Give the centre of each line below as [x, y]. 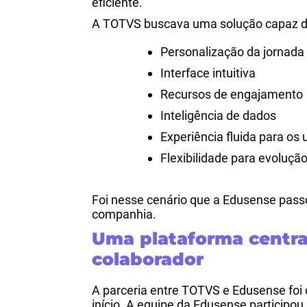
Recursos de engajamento [232, 94]
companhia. [124, 214]
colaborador [148, 259]
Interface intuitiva [208, 73]
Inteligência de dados [219, 115]
